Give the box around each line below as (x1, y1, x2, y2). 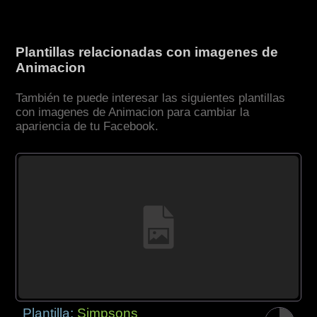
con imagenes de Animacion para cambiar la (16, 105, 250, 120)
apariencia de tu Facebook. (16, 120, 159, 134)
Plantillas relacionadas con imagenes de (16, 45, 279, 60)
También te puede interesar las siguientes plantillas (16, 91, 286, 105)
